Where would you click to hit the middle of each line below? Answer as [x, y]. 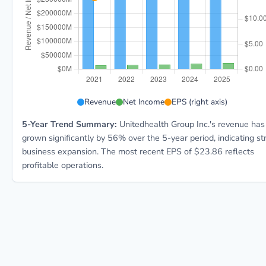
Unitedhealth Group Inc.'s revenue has [191, 124]
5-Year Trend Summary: [69, 124]
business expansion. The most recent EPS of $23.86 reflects [138, 151]
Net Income [143, 102]
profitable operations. [63, 165]
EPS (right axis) [199, 102]
